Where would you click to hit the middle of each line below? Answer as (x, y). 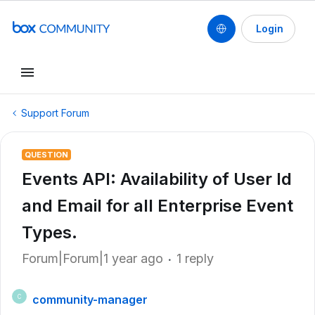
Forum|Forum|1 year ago (92, 258)
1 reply (195, 258)
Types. (50, 232)
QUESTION (46, 155)
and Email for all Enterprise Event (157, 206)
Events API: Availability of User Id (157, 179)
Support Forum (55, 113)
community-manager (90, 300)
